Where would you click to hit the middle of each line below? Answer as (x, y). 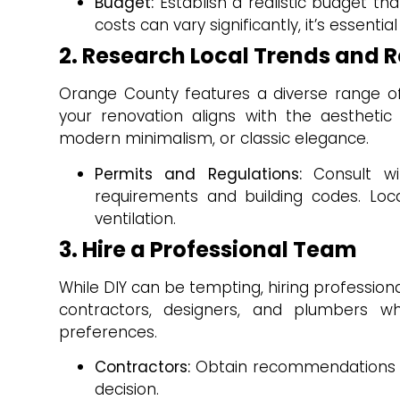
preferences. (108, 332)
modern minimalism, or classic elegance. (214, 139)
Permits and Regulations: (198, 174)
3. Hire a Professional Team (208, 249)
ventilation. (135, 218)
